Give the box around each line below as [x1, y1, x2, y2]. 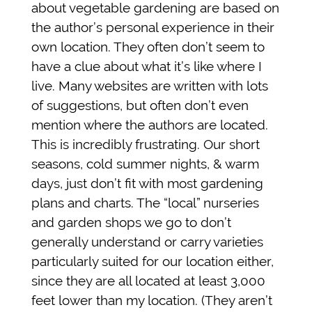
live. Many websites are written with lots [31, 77, 268, 93]
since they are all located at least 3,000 [31, 272, 265, 288]
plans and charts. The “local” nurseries [31, 194, 259, 210]
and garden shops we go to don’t [31, 214, 231, 230]
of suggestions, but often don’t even [31, 97, 249, 113]
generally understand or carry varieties [31, 233, 263, 249]
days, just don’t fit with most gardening [31, 175, 263, 191]
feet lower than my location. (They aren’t [31, 292, 272, 308]
